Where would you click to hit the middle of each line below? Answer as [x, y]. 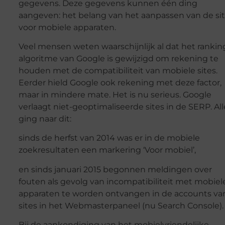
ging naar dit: [45, 119]
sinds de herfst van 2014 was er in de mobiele [109, 138]
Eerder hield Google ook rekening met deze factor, [120, 82]
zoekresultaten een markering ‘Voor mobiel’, [107, 150]
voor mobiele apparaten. [67, 27]
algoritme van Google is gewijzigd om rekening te [118, 58]
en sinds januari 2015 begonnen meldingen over [115, 169]
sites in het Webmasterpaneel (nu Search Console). [121, 205]
